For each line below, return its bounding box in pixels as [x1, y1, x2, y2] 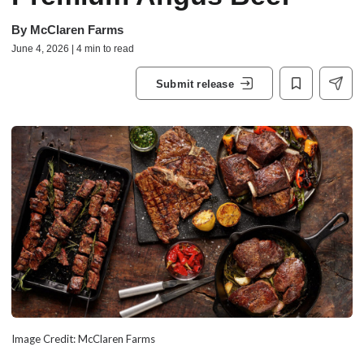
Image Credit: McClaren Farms [11, 332, 155, 346]
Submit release [156, 77, 234, 90]
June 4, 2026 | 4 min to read [11, 43, 134, 54]
